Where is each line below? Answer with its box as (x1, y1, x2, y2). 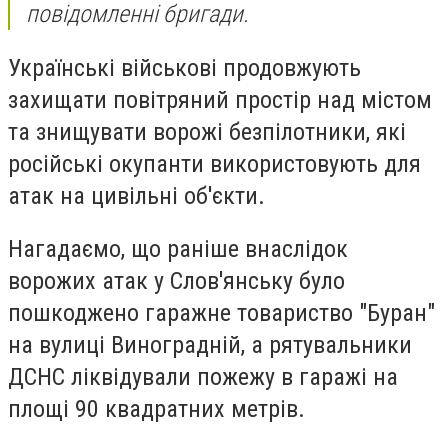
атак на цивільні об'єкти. (8, 181, 265, 210)
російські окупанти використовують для (8, 149, 421, 178)
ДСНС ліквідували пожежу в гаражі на (8, 363, 398, 392)
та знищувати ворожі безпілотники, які (8, 117, 406, 146)
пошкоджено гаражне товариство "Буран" (8, 299, 435, 328)
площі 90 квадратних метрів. (8, 395, 305, 424)
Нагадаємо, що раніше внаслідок (8, 235, 348, 264)
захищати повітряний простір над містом (8, 85, 432, 114)
